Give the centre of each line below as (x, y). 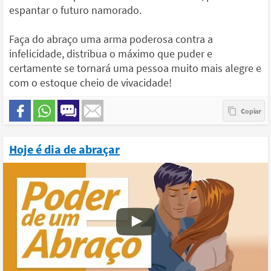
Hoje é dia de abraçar (64, 149)
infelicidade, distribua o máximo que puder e (111, 53)
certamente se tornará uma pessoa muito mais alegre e (135, 68)
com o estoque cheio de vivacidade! (90, 82)
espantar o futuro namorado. (75, 10)
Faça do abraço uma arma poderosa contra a (111, 39)
